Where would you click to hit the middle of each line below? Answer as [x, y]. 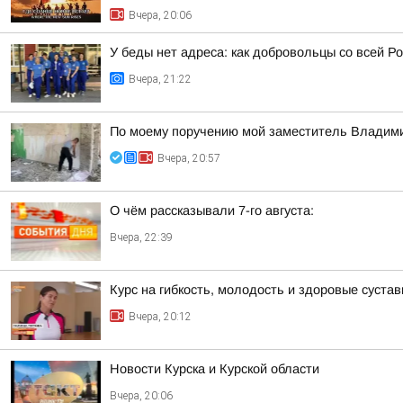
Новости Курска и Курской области [215, 369]
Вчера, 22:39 [141, 237]
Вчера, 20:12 [160, 317]
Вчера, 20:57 [189, 158]
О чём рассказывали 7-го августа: [212, 210]
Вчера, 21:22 [160, 79]
